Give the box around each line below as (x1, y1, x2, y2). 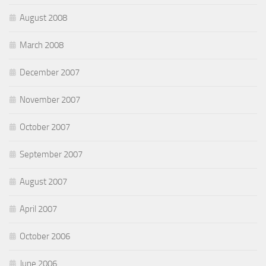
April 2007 (20, 204, 57, 215)
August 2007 (20, 176, 67, 188)
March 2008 (20, 40, 64, 51)
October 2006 (20, 231, 70, 242)
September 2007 (20, 149, 83, 160)
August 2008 (20, 12, 67, 24)
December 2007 (20, 67, 80, 78)
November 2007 (20, 94, 80, 106)
